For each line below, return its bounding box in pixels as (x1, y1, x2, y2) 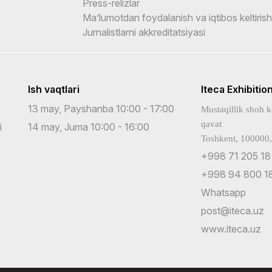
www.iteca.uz (201, 222, 261, 235)
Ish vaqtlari (28, 83, 80, 95)
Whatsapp (201, 186, 246, 199)
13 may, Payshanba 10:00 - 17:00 (28, 102, 174, 115)
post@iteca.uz (201, 204, 264, 217)
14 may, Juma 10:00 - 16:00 (28, 120, 149, 133)
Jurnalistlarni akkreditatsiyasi (83, 25, 206, 38)
